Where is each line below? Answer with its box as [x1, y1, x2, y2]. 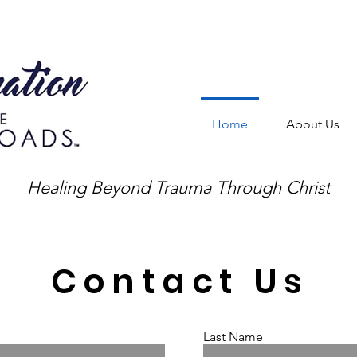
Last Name [203, 329, 263, 344]
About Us [286, 116, 339, 131]
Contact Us [50, 258, 309, 305]
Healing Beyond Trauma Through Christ [27, 177, 330, 198]
